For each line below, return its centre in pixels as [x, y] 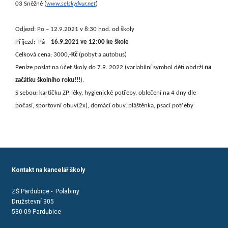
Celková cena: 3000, [42, 54]
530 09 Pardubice [36, 212]
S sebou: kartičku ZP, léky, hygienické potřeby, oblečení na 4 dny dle [106, 93]
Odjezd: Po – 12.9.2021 [47, 29]
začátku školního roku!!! [48, 80]
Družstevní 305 [33, 202]
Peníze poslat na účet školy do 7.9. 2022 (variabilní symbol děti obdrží [109, 67]
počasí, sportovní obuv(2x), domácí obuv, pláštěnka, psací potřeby [104, 105]
